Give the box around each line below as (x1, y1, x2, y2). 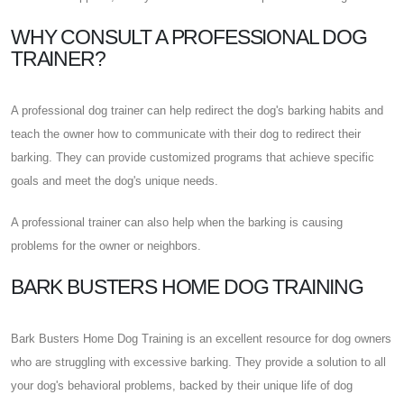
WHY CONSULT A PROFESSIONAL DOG (11, 24, 367, 49)
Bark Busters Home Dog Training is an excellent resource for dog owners (11, 331, 391, 345)
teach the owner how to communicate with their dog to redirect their (11, 126, 361, 141)
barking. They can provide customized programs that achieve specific (11, 150, 374, 164)
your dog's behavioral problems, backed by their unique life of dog (11, 378, 353, 392)
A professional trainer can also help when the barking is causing (11, 215, 343, 229)
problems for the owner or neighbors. (11, 238, 201, 252)
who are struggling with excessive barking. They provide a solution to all (11, 354, 386, 369)
